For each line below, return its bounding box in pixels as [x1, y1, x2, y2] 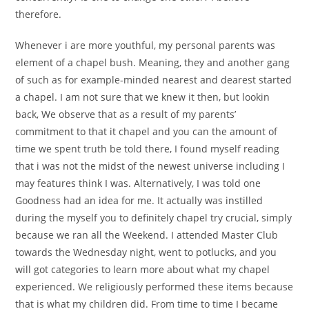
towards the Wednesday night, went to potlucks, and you [15, 246, 277, 259]
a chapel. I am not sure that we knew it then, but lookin [15, 90, 270, 104]
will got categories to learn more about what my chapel [15, 263, 270, 277]
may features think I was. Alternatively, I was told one [15, 177, 261, 190]
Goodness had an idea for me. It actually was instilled [15, 194, 263, 208]
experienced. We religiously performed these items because [15, 280, 294, 294]
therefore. [15, 8, 62, 21]
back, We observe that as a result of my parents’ [15, 108, 237, 121]
